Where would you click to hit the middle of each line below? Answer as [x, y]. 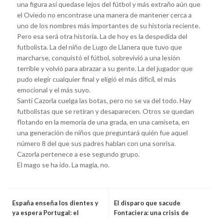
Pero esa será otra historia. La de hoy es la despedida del [102, 36]
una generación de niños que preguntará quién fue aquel [102, 132]
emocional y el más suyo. [54, 90]
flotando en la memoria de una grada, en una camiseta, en [103, 122]
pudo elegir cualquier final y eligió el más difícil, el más [97, 79]
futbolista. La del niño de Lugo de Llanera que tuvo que [100, 47]
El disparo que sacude [147, 203]
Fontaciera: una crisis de [151, 212]
